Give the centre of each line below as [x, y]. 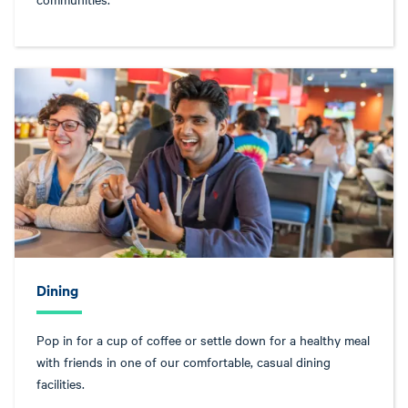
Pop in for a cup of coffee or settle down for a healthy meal [203, 340]
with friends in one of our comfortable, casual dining [184, 362]
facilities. [61, 383]
